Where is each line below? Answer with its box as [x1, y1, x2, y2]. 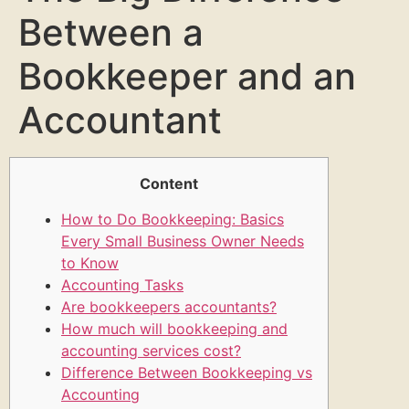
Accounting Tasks [61, 275, 184, 294]
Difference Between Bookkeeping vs [61, 362, 312, 382]
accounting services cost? [61, 341, 241, 360]
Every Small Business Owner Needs [61, 231, 304, 250]
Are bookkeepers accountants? [61, 297, 277, 316]
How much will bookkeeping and [61, 319, 288, 338]
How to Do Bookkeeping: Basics [61, 209, 284, 228]
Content [140, 174, 198, 194]
